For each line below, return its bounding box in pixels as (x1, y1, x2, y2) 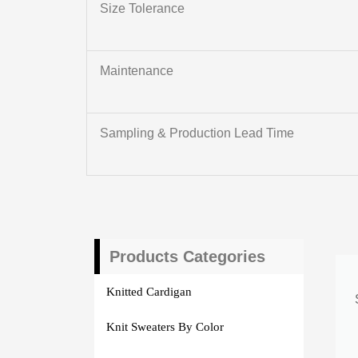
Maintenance (99, 64, 173, 78)
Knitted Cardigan (105, 284, 192, 298)
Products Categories (109, 248, 265, 266)
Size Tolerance (99, 2, 185, 16)
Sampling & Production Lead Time (99, 126, 294, 141)
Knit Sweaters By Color (105, 320, 224, 333)
